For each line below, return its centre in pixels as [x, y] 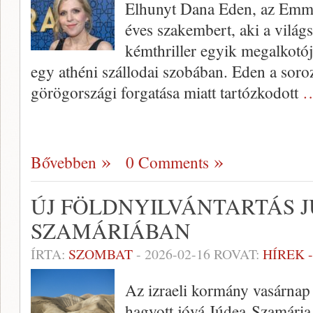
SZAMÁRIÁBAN [111, 231]
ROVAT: [236, 254]
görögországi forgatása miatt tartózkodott [167, 92]
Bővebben [64, 162]
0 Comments [167, 162]
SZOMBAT [101, 254]
